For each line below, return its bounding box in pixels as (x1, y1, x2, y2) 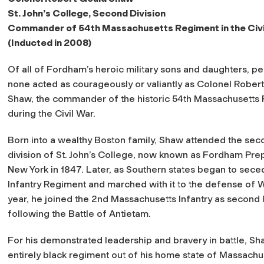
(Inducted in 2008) (8, 37, 91, 48)
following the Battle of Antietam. (8, 207, 151, 219)
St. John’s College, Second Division (8, 7, 166, 19)
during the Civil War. (8, 107, 95, 119)
